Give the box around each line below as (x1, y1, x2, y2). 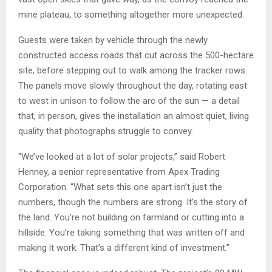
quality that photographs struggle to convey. (18, 126, 193, 137)
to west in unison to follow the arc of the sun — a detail (18, 95, 240, 107)
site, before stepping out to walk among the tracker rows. (18, 65, 247, 76)
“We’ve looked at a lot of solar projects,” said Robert (18, 151, 225, 163)
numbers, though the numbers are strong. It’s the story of (18, 197, 248, 208)
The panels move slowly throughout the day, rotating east (18, 80, 247, 92)
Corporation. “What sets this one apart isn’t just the (18, 182, 222, 193)
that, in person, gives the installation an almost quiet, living (18, 110, 249, 122)
